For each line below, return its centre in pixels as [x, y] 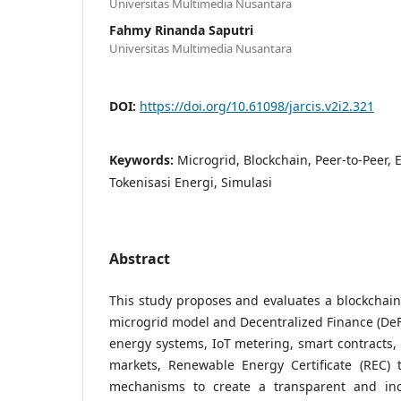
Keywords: [143, 159]
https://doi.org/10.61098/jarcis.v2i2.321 [257, 106]
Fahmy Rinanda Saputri [181, 30]
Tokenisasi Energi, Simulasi [191, 182]
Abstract [140, 258]
